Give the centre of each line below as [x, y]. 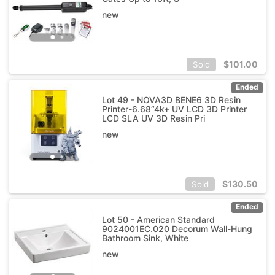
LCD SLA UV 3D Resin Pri [153, 118]
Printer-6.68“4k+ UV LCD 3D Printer [174, 109]
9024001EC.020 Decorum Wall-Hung [177, 228]
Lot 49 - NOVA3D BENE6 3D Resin [171, 99]
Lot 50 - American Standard [158, 219]
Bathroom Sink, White [145, 238]
